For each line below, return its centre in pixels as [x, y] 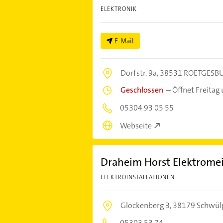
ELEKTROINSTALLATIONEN [137, 177]
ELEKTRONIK [118, 9]
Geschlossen [142, 90]
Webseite [136, 126]
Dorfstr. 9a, [140, 73]
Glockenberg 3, [146, 206]
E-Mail [124, 41]
